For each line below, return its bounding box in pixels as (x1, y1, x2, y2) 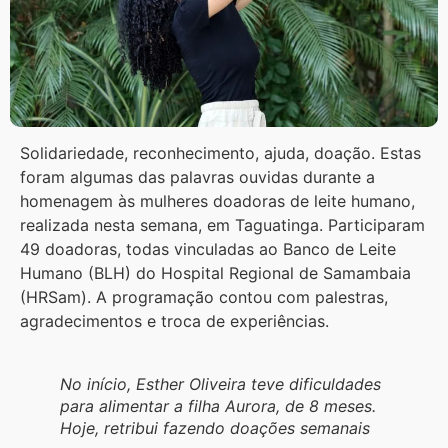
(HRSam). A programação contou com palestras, (20, 287, 388, 308)
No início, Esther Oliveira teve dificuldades (60, 374, 381, 395)
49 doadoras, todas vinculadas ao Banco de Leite (20, 239, 396, 260)
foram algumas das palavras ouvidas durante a (20, 167, 375, 188)
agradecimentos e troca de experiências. (20, 311, 334, 332)
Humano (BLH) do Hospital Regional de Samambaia (20, 263, 411, 284)
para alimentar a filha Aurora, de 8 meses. (60, 396, 376, 417)
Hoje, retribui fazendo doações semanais (60, 418, 370, 439)
